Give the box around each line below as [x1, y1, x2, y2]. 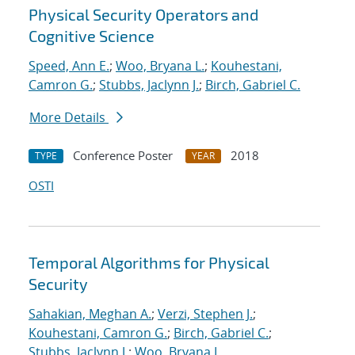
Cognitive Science [29, 26, 155, 46]
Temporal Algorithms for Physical [29, 253, 269, 273]
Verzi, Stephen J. [158, 305, 253, 323]
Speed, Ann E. [29, 57, 109, 75]
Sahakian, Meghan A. [29, 305, 151, 323]
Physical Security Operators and [29, 5, 258, 25]
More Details [29, 109, 109, 127]
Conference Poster [73, 147, 173, 164]
